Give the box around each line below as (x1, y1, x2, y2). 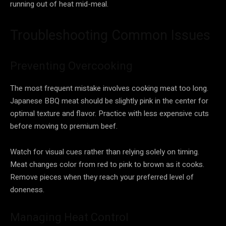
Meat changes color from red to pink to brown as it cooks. (10, 158, 204, 170)
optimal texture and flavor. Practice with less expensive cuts (10, 107, 209, 119)
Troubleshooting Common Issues (10, 27, 210, 43)
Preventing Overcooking (10, 59, 133, 72)
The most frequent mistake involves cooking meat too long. (10, 82, 208, 94)
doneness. (10, 184, 44, 195)
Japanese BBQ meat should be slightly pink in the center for (10, 95, 208, 106)
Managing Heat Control (10, 210, 129, 223)
